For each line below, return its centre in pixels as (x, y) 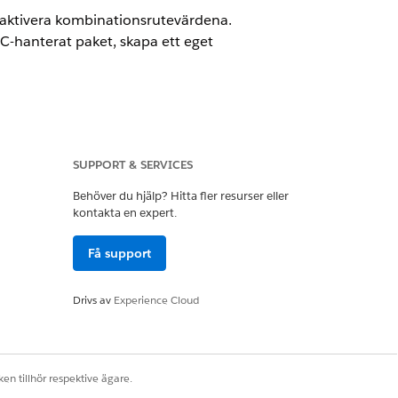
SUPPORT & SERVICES (133, 165)
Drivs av (93, 300)
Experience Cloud (156, 300)
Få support (119, 253)
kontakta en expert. (125, 213)
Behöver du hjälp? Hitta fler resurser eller (181, 196)
